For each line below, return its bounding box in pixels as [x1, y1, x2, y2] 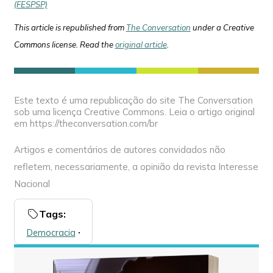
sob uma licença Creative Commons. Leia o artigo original [13, 106, 255, 118]
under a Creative [190, 23, 254, 33]
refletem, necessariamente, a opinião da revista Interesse [13, 161, 258, 173]
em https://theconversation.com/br [13, 118, 158, 130]
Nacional [13, 178, 50, 190]
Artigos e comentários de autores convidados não [13, 144, 225, 156]
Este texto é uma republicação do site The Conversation [13, 94, 253, 107]
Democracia [26, 227, 76, 239]
